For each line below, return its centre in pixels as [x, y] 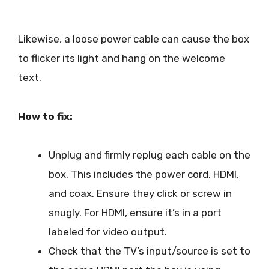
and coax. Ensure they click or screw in [140, 193]
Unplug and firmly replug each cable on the [150, 155]
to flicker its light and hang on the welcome [122, 59]
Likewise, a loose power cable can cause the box [134, 39]
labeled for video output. [108, 231]
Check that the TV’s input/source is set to [150, 251]
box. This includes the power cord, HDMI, [144, 174]
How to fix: [45, 116]
